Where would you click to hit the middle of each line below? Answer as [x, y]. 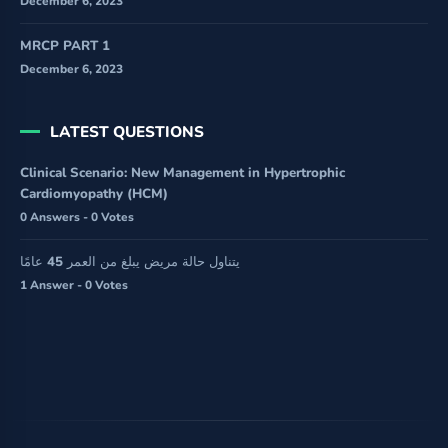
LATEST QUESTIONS [127, 131]
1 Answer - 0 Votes [74, 284]
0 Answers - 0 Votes [77, 216]
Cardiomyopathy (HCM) [94, 193]
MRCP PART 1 [65, 46]
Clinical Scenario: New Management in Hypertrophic [182, 172]
